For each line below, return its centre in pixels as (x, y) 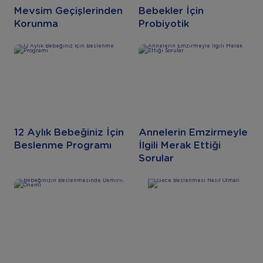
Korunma (36, 24)
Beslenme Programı (63, 146)
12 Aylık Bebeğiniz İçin (69, 133)
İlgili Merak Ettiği (179, 146)
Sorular (156, 159)
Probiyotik (164, 24)
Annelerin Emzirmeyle (193, 133)
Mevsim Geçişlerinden (68, 11)
